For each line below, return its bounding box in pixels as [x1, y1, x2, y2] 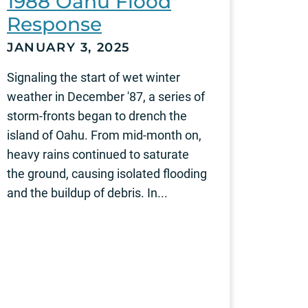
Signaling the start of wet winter [7, 69, 180, 85]
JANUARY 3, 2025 [7, 39, 131, 55]
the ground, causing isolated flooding [7, 166, 207, 181]
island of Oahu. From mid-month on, [7, 127, 201, 142]
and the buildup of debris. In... [7, 185, 168, 200]
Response [7, 12, 102, 36]
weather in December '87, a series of [7, 89, 205, 104]
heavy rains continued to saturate [7, 146, 189, 162]
